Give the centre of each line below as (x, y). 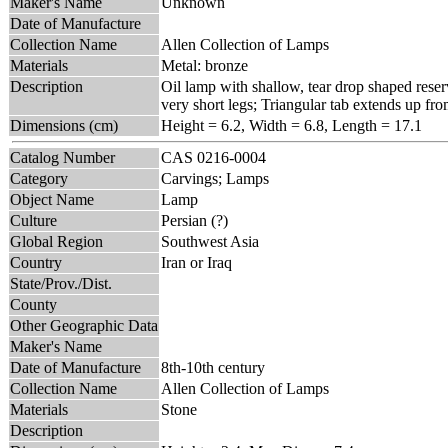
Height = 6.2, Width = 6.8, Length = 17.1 (291, 125)
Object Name (52, 199)
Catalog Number (62, 157)
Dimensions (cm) (64, 125)
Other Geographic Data (84, 325)
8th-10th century (213, 367)
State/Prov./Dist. (61, 283)
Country (36, 262)
